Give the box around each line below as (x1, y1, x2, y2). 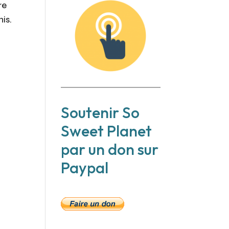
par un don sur (61, 139, 159, 159)
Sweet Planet (61, 121, 152, 141)
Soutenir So (61, 102, 140, 122)
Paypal (61, 157, 109, 177)
